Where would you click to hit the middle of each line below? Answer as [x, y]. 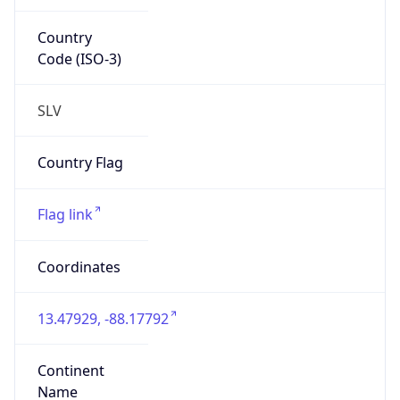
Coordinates [79, 267]
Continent [71, 371]
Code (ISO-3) [79, 58]
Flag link [65, 215]
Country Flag [80, 163]
